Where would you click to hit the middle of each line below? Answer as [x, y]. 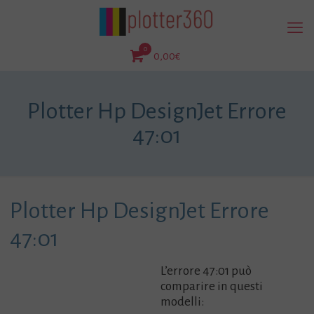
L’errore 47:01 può [206, 271]
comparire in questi [212, 286]
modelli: [183, 302]
